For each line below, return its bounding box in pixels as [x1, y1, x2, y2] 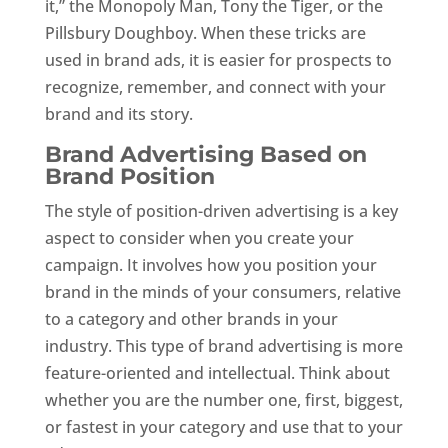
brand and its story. [44, 102, 193, 125]
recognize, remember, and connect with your [44, 75, 386, 98]
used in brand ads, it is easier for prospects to [44, 48, 392, 71]
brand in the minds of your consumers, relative [44, 280, 401, 303]
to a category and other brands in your [44, 307, 338, 330]
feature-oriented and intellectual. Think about [44, 361, 390, 384]
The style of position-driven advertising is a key [44, 199, 398, 222]
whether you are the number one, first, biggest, [44, 388, 403, 411]
